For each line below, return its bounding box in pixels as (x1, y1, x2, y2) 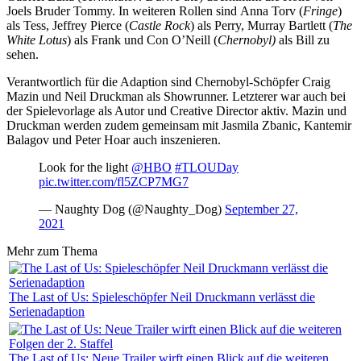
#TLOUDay (175, 160, 239, 174)
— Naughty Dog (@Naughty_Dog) (39, 201, 225, 216)
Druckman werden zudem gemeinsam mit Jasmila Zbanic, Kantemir (6, 118, 351, 132)
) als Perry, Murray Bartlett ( (190, 18, 333, 32)
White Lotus (6, 32, 67, 47)
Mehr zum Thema (6, 243, 98, 258)
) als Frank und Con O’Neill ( (67, 32, 218, 47)
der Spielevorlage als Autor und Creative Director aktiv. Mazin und (6, 103, 346, 118)
